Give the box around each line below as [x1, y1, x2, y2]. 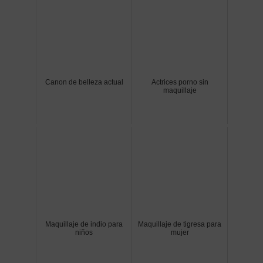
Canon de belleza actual [45, 77, 123, 86]
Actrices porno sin [151, 77, 208, 86]
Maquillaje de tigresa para [138, 220, 221, 228]
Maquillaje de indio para [45, 220, 123, 228]
